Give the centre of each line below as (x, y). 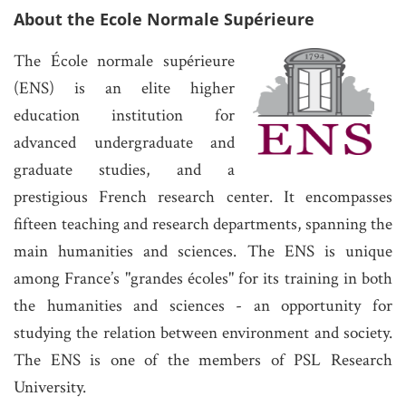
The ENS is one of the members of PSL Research (203, 360)
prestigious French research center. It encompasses (203, 197)
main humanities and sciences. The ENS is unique (203, 251)
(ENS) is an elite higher (124, 88)
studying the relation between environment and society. (203, 333)
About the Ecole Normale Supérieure (164, 19)
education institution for (124, 115)
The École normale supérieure (124, 61)
